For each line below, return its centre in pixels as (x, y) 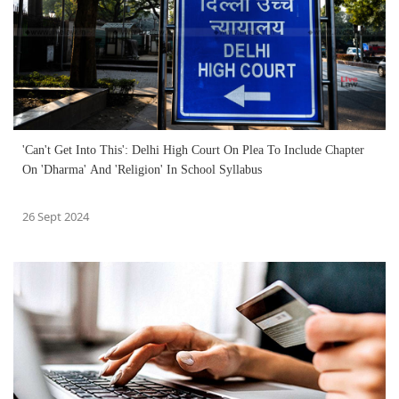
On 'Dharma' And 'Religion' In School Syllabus (142, 169)
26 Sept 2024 (56, 216)
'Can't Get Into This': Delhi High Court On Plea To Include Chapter (193, 150)
